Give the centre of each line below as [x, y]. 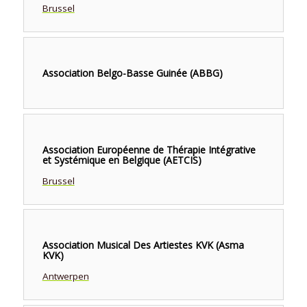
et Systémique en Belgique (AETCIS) [122, 160]
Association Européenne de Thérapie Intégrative [149, 149]
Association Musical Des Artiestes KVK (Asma [143, 245]
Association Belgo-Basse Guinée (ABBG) [132, 73]
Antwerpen [65, 277]
